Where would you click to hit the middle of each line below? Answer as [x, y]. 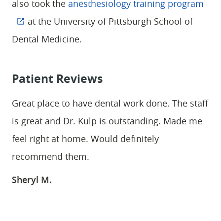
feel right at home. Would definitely [85, 139]
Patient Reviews [57, 78]
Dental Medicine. [47, 39]
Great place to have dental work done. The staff [110, 103]
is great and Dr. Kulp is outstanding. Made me [107, 121]
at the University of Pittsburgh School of [109, 21]
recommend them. [51, 156]
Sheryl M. [32, 180]
